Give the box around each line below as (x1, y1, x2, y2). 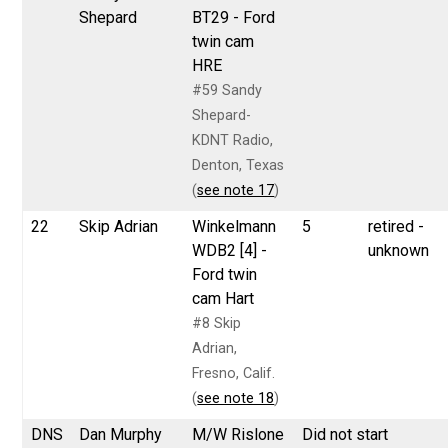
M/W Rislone (192, 424, 285, 444)
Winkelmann (192, 216, 277, 236)
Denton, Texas (192, 156, 285, 174)
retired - (368, 216, 425, 236)
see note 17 (197, 181, 275, 199)
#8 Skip (192, 314, 242, 332)
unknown (368, 240, 430, 260)
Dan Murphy (79, 424, 163, 444)
